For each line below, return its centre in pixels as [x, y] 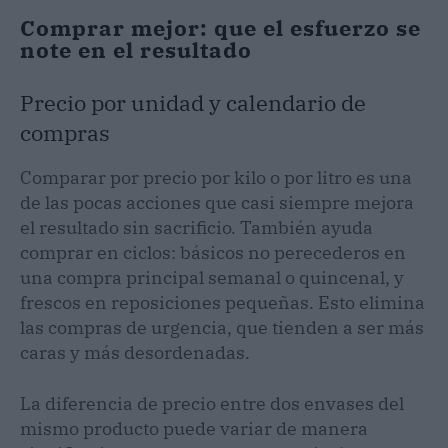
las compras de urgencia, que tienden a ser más [222, 327]
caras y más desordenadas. [135, 352]
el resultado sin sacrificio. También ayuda [196, 227]
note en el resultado [136, 49]
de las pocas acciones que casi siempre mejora [217, 202]
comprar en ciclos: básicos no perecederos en [213, 252]
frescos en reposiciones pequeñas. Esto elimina [222, 302]
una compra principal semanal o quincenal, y [212, 277]
